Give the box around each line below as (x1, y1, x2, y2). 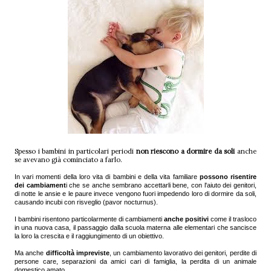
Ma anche (15, 249, 46, 256)
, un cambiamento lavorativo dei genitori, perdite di (109, 249, 257, 256)
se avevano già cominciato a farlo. (15, 155, 122, 164)
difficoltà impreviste (45, 249, 109, 256)
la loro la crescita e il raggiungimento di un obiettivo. (15, 232, 164, 240)
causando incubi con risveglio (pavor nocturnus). (15, 198, 158, 206)
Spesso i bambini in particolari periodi (15, 146, 136, 155)
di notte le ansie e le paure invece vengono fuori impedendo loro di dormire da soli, (15, 189, 256, 197)
